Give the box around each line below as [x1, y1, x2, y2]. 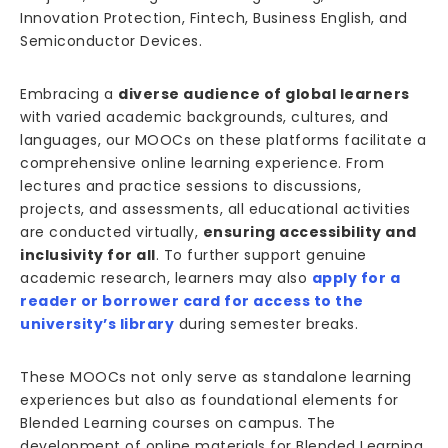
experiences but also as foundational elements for [20, 390, 399, 411]
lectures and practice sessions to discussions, [20, 176, 361, 197]
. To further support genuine [155, 245, 367, 266]
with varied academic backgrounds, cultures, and [20, 107, 389, 128]
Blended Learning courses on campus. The [20, 413, 336, 434]
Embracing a [20, 84, 118, 105]
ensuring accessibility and [202, 222, 417, 243]
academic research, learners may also [20, 268, 312, 289]
